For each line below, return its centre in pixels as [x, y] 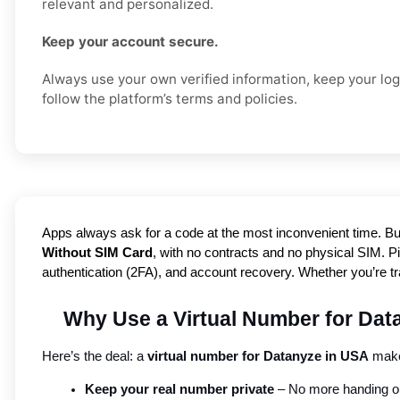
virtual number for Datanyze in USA [258, 357]
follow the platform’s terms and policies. [170, 99]
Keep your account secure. [130, 42]
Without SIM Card [97, 253]
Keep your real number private [179, 390]
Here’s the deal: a [95, 357]
